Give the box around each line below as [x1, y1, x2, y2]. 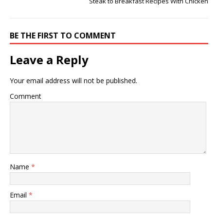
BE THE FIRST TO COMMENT [10, 30, 116, 41]
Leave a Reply [10, 52, 89, 68]
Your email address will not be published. [10, 76, 137, 85]
